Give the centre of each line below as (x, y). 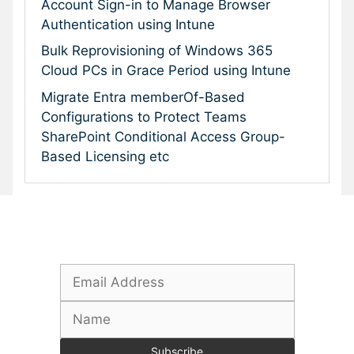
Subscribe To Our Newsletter (167, 245)
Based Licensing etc (105, 156)
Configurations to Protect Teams (144, 117)
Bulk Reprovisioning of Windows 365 (157, 51)
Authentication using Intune (128, 24)
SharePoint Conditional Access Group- (163, 136)
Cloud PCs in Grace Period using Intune (166, 71)
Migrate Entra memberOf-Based (143, 97)
